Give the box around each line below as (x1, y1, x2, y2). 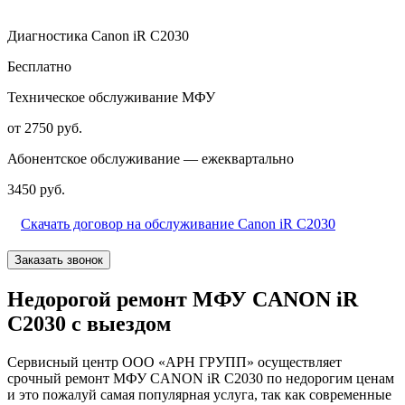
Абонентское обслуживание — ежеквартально (7, 150, 294, 166)
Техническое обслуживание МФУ (7, 89, 215, 105)
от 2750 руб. (7, 119, 82, 136)
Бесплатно (7, 58, 71, 74)
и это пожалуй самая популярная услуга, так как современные (7, 386, 391, 402)
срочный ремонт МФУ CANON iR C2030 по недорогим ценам (7, 370, 394, 386)
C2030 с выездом (7, 311, 171, 335)
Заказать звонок (14, 252, 103, 267)
